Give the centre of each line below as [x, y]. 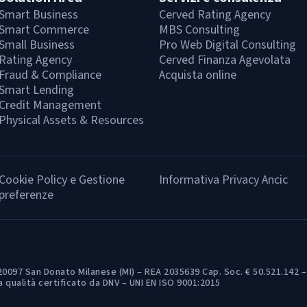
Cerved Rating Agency [215, 15]
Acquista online [198, 75]
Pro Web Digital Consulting [228, 45]
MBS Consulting [199, 30]
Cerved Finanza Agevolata [225, 60]
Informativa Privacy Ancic [223, 180]
